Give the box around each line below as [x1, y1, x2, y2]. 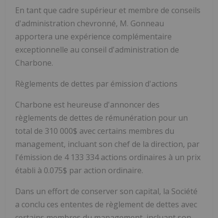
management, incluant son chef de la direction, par [15, 138, 200, 149]
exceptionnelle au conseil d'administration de [15, 44, 179, 55]
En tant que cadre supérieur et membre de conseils [15, 4, 200, 16]
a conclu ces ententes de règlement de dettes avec [15, 199, 197, 210]
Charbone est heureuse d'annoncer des [15, 99, 160, 110]
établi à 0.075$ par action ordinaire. [15, 164, 143, 176]
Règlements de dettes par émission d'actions [15, 78, 178, 89]
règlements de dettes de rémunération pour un [15, 112, 188, 123]
